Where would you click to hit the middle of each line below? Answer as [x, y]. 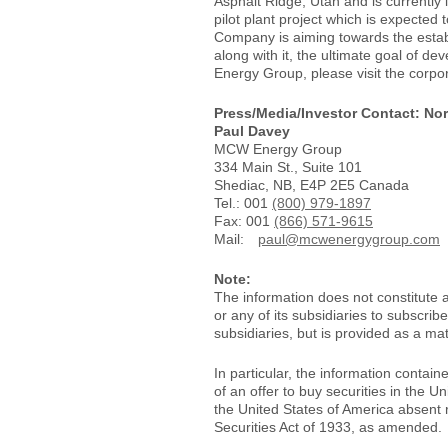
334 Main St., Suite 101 [288, 166]
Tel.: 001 [243, 202]
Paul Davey [252, 130]
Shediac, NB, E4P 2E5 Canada [311, 184]
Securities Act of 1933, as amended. [328, 426]
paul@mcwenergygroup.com [349, 238]
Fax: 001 [244, 220]
